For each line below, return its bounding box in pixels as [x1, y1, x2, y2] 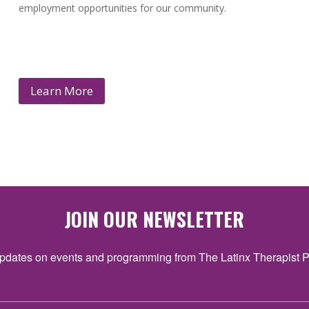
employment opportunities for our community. [18, 1, 226, 15]
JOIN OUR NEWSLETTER [65, 204, 244, 233]
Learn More [30, 82, 93, 99]
